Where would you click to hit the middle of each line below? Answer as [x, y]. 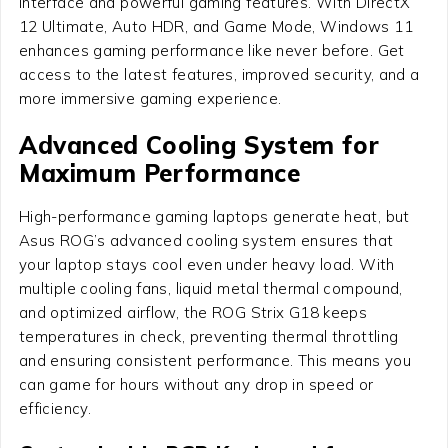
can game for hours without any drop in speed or [196, 385]
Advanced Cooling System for [199, 145]
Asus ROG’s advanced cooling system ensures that [206, 241]
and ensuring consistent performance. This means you [215, 361]
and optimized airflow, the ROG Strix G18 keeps [193, 313]
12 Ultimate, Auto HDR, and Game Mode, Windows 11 [215, 27]
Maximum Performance [159, 173]
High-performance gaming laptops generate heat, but [214, 217]
